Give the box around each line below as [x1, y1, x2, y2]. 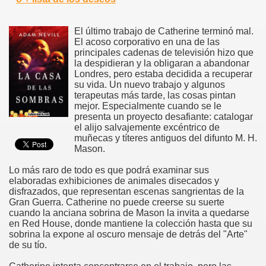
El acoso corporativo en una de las [74, 36, 220, 47]
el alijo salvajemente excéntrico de [74, 122, 220, 132]
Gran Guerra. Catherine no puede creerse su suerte [9, 197, 224, 207]
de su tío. [9, 239, 47, 250]
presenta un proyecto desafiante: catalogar [74, 111, 253, 122]
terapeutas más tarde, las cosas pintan [74, 90, 236, 100]
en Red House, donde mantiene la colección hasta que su [9, 218, 252, 229]
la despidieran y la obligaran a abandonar [74, 58, 249, 68]
